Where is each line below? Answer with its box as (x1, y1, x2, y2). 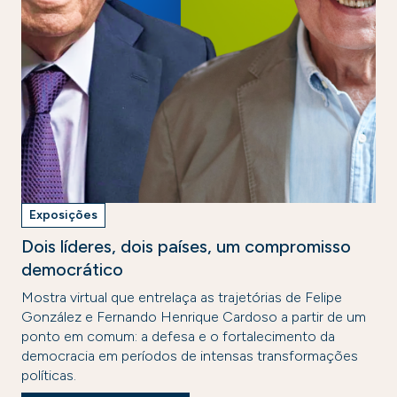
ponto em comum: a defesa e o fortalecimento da (21, 328, 335, 345)
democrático (21, 259, 123, 280)
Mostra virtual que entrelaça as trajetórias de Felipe (21, 289, 342, 306)
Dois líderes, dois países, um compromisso (21, 236, 351, 257)
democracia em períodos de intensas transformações (21, 347, 358, 364)
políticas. (21, 367, 76, 384)
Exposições (29, 207, 97, 222)
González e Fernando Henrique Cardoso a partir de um (21, 308, 366, 325)
